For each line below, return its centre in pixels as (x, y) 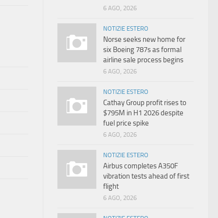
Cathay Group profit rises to (145, 103)
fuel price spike (126, 123)
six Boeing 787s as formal (142, 50)
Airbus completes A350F (141, 166)
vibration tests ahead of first (146, 176)
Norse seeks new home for (144, 39)
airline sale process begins (143, 60)
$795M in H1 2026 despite (143, 113)
